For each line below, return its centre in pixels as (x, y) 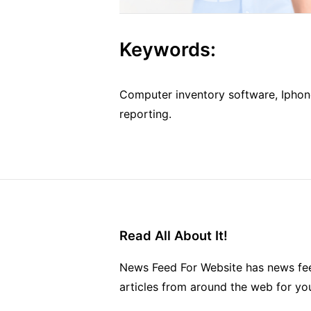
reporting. (145, 114)
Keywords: (168, 49)
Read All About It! (174, 235)
